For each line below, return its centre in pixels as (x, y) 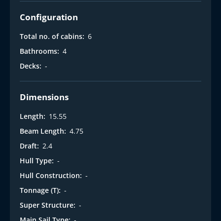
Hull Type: (37, 160)
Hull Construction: (51, 175)
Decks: (31, 66)
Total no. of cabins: (52, 36)
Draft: (29, 146)
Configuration (49, 17)
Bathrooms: (39, 51)
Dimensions (44, 97)
